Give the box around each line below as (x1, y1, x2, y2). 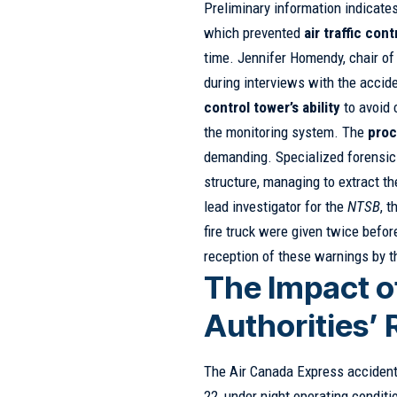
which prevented (204, 24, 305, 43)
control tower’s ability (204, 98, 341, 117)
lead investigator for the (204, 198, 348, 216)
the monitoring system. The (204, 123, 369, 142)
